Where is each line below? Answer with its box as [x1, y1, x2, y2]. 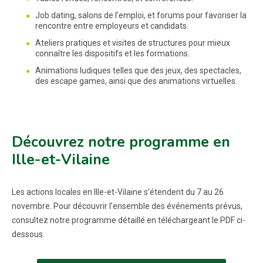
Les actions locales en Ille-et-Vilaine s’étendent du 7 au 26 [12, 187, 224, 197]
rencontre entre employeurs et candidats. [35, 21, 188, 31]
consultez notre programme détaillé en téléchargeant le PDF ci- [12, 215, 245, 225]
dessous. [12, 230, 45, 239]
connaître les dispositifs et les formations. [35, 49, 190, 58]
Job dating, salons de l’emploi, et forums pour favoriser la [35, 11, 247, 20]
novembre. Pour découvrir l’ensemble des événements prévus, [12, 201, 242, 211]
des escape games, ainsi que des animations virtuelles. [35, 76, 237, 86]
